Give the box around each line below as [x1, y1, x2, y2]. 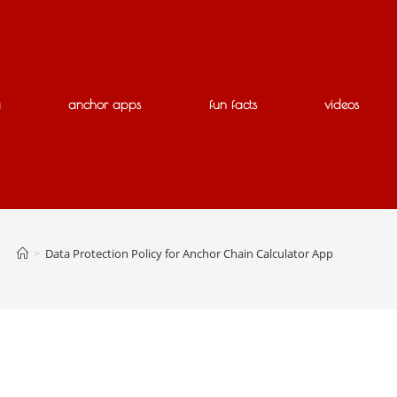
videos [324, 96, 360, 112]
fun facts [208, 96, 257, 112]
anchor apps [68, 96, 142, 112]
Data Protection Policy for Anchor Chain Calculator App [45, 245, 333, 261]
